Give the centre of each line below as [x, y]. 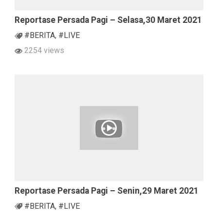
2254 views [43, 51]
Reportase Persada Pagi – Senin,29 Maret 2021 [107, 191]
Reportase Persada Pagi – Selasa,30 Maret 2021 [108, 20]
